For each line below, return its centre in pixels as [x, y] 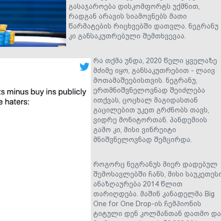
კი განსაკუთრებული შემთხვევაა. [128, 36]
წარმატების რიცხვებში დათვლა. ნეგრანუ [144, 26]
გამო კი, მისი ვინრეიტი [135, 130]
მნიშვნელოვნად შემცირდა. [144, 140]
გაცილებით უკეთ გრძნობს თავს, [151, 110]
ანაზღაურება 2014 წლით [138, 184]
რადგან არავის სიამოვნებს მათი [128, 16]
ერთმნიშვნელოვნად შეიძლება [149, 90]
